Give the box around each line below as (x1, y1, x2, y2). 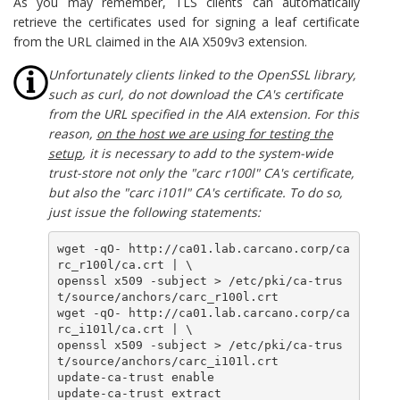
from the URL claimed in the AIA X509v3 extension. (13, 33, 307, 50)
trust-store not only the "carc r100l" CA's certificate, (47, 164, 354, 181)
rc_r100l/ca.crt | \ (57, 257, 201, 271)
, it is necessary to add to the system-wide (81, 145, 333, 162)
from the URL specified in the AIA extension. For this (47, 105, 359, 122)
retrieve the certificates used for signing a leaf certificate (13, 13, 360, 30)
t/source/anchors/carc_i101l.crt (57, 354, 279, 368)
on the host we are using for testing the (96, 125, 333, 142)
